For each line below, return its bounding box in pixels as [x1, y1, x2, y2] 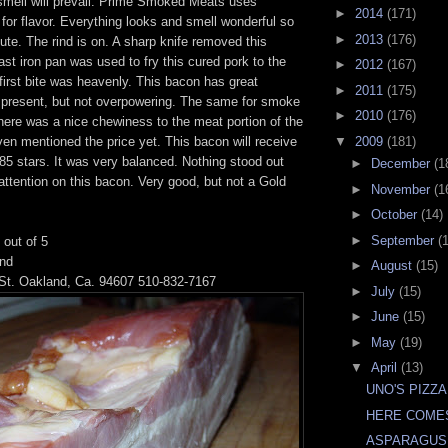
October [370, 207, 421, 223]
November [370, 181, 434, 197]
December [370, 156, 434, 172]
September [370, 232, 438, 248]
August [370, 258, 416, 274]
